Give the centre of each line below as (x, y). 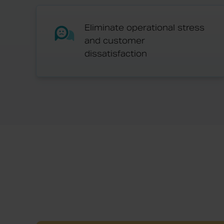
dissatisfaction (116, 53)
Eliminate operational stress (144, 27)
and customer (115, 40)
